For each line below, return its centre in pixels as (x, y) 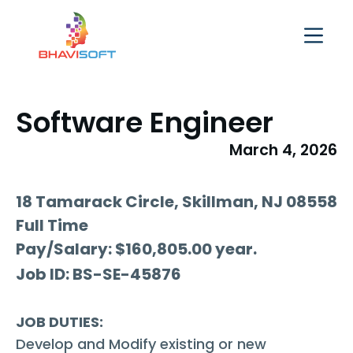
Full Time (52, 226)
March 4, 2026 (283, 150)
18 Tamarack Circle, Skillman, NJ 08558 (176, 202)
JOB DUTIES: (59, 322)
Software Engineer (145, 123)
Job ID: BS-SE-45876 (98, 275)
